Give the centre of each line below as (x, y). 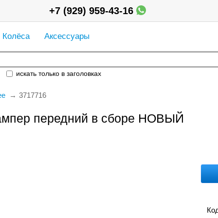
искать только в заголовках (57, 73)
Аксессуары (67, 36)
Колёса (16, 36)
